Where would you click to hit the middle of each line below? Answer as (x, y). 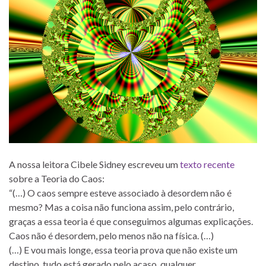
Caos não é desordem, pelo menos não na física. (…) (111, 235)
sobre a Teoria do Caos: (57, 178)
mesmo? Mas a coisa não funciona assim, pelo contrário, (121, 207)
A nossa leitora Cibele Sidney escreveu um (94, 164)
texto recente (207, 164)
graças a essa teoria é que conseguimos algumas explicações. (131, 221)
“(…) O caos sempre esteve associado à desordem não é (120, 192)
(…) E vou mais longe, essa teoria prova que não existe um (123, 249)
